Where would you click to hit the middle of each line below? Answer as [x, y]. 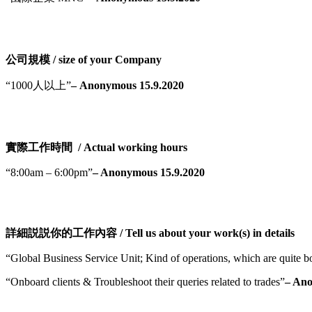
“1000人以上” [38, 85]
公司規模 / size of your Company [84, 59]
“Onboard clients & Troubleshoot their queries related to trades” [145, 281]
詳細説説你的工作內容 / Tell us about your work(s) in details [150, 233]
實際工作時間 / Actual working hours [96, 147]
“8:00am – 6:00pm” [49, 172]
